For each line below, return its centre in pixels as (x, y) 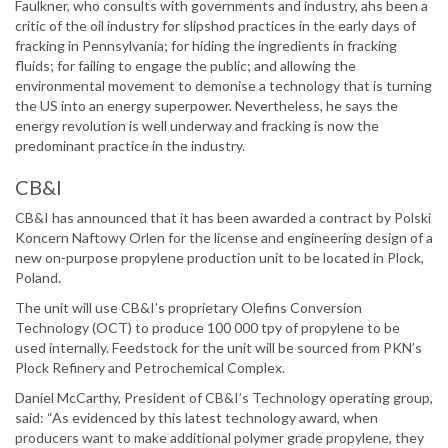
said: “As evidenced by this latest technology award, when (196, 418)
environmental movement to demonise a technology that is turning (223, 86)
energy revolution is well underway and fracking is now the (197, 126)
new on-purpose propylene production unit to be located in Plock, (219, 258)
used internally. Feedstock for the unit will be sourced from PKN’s (218, 348)
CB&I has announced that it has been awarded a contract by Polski (223, 218)
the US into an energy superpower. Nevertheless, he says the (206, 106)
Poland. (38, 278)
